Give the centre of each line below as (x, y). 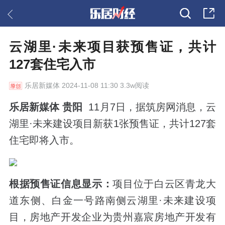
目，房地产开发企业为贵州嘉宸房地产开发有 (113, 217)
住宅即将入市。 (44, 140)
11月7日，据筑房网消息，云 (149, 107)
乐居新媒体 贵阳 (46, 107)
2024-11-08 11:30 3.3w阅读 (104, 86)
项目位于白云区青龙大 (164, 184)
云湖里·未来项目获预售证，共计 (113, 47)
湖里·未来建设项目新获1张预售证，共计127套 (113, 123)
